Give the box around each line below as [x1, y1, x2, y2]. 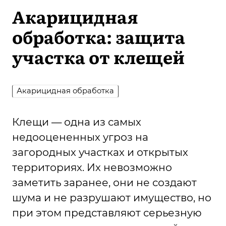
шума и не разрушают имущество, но [12, 191, 211, 204]
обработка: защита [12, 24, 185, 49]
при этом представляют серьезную [12, 206, 202, 219]
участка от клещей [12, 44, 185, 70]
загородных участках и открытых [12, 146, 188, 159]
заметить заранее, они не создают [12, 176, 197, 189]
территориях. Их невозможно [12, 161, 172, 174]
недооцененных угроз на [12, 131, 148, 144]
